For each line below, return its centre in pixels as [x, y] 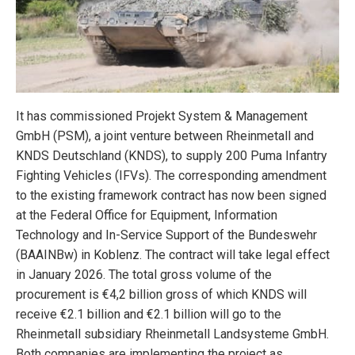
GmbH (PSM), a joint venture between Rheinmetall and [165, 136]
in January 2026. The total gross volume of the [144, 274]
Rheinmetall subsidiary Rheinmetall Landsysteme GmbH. [172, 334]
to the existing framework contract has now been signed [171, 195]
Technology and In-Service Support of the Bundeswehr [166, 235]
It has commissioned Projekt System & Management [162, 116]
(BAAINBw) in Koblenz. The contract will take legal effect [173, 254]
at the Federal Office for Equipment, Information [147, 215]
